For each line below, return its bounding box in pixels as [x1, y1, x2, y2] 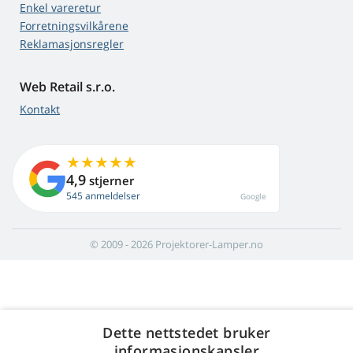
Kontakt [20, 102, 60, 117]
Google [240, 191, 266, 203]
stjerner [86, 173, 134, 189]
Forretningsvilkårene [20, 18, 128, 34]
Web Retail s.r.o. [20, 78, 115, 96]
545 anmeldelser [66, 189, 140, 203]
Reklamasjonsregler [20, 36, 124, 52]
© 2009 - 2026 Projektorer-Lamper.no [90, 237, 263, 252]
